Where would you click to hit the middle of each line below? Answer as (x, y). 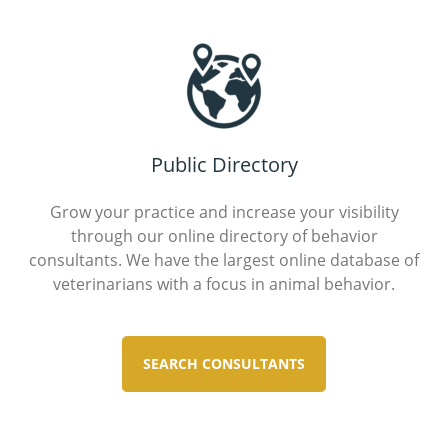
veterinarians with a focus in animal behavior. (224, 283)
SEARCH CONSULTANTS (224, 363)
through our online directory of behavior (224, 235)
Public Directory (224, 163)
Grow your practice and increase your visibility (224, 211)
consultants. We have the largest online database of (224, 259)
